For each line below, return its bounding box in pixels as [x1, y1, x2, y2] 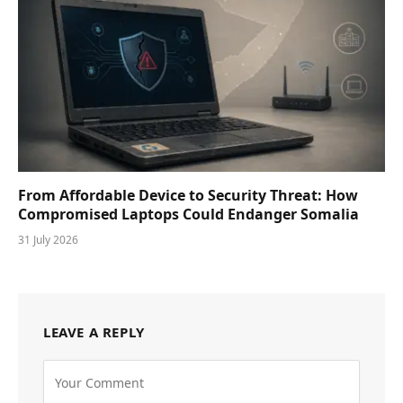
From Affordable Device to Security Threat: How [18, 185, 358, 206]
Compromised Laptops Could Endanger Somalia [18, 204, 359, 225]
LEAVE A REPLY [43, 323, 145, 342]
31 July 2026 [18, 232, 78, 248]
